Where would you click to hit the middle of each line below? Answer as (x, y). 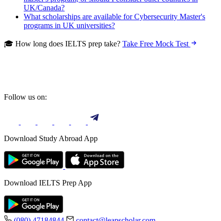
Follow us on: (25, 97)
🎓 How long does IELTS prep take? (63, 44)
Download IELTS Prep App (48, 183)
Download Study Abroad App (51, 139)
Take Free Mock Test (156, 44)
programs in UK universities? (69, 26)
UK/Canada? (44, 8)
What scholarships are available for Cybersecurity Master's (114, 17)
